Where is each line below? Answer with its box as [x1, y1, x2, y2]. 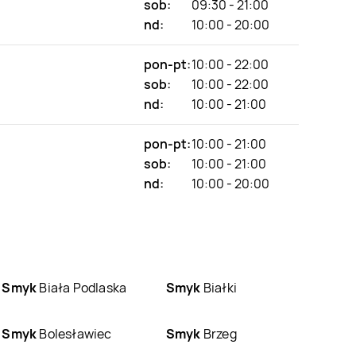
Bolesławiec [37, 324, 112, 342]
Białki [200, 278, 238, 296]
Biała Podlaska [37, 278, 127, 296]
